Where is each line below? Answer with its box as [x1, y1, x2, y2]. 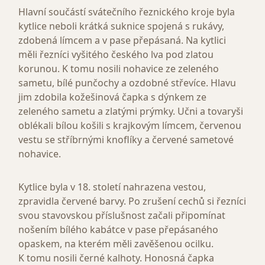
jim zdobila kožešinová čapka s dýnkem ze [18, 91, 206, 104]
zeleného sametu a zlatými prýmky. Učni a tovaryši [18, 105, 243, 118]
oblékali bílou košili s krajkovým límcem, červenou [18, 119, 241, 132]
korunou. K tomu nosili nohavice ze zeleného [18, 62, 219, 76]
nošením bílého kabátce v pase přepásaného [18, 223, 218, 237]
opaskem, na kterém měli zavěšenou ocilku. [18, 237, 214, 251]
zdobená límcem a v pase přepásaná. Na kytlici [18, 34, 226, 47]
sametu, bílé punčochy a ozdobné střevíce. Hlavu [18, 76, 236, 90]
